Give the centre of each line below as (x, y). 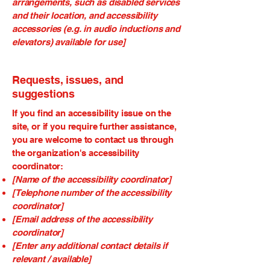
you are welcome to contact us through (93, 140)
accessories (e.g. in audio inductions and (96, 29)
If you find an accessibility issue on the (92, 113)
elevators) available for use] (69, 42)
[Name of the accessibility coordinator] (92, 179)
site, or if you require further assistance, (94, 126)
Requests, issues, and (68, 80)
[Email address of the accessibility (82, 219)
